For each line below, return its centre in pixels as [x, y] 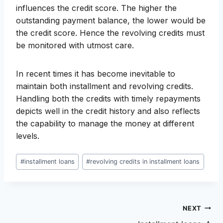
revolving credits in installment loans [145, 161]
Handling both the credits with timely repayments [108, 99]
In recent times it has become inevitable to [96, 74]
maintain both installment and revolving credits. [105, 86]
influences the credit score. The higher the [96, 8]
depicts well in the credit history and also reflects [108, 111]
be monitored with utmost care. [75, 46]
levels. [28, 136]
